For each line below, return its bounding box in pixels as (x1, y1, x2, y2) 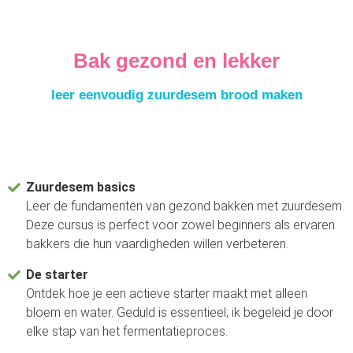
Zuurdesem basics (26, 180, 136, 195)
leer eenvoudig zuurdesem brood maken (50, 87, 303, 102)
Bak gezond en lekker (73, 49, 280, 72)
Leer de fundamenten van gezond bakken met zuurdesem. (26, 199, 345, 214)
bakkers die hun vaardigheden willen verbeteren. (26, 236, 289, 251)
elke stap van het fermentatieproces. (26, 324, 229, 339)
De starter (26, 267, 89, 282)
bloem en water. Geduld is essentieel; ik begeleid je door (26, 305, 334, 320)
